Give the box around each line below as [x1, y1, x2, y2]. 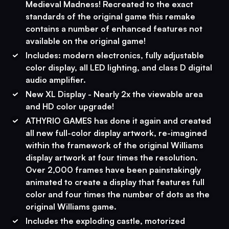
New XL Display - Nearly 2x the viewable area [26, 89, 203, 99]
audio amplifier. [26, 75, 86, 85]
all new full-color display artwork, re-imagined [26, 128, 207, 138]
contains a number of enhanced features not [26, 24, 202, 34]
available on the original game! [26, 36, 146, 46]
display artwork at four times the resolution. [26, 152, 198, 163]
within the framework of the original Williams [26, 140, 203, 150]
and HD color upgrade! [26, 101, 114, 111]
